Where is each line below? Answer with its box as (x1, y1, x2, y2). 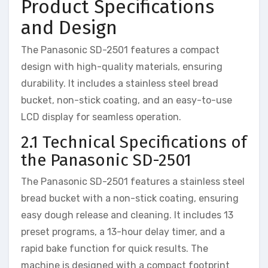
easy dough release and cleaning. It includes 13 (21, 209, 233, 221)
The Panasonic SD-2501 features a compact (21, 44, 220, 56)
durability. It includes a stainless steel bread (21, 78, 218, 90)
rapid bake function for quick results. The (21, 242, 208, 254)
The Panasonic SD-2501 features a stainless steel (21, 175, 245, 187)
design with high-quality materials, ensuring (21, 61, 223, 73)
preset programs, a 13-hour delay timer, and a (21, 226, 225, 237)
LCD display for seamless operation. (21, 111, 181, 123)
